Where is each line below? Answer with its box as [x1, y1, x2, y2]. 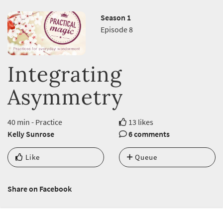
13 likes [127, 117, 153, 127]
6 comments [128, 129, 170, 139]
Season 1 [100, 12, 131, 23]
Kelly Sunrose [7, 129, 54, 139]
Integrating [7, 61, 122, 88]
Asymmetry [7, 84, 123, 111]
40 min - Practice [7, 117, 62, 127]
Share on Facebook [7, 184, 72, 194]
